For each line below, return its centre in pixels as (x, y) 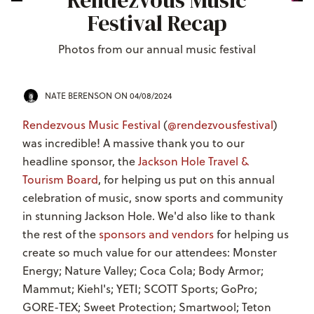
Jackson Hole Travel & (193, 161)
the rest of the (61, 234)
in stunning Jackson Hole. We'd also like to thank (149, 216)
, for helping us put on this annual (186, 179)
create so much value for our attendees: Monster (150, 252)
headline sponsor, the (80, 161)
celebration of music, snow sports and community (153, 197)
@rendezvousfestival (220, 124)
